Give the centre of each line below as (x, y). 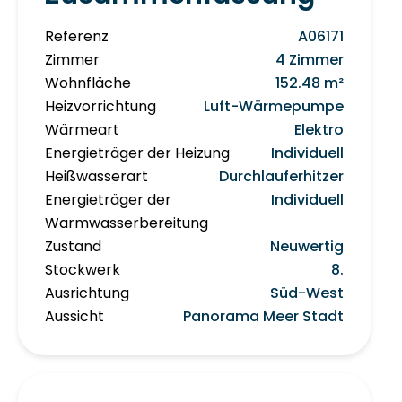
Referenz (77, 37)
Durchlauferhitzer (281, 177)
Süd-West (307, 293)
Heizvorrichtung (100, 107)
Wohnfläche (88, 83)
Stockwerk (83, 270)
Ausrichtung (87, 293)
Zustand (73, 247)
